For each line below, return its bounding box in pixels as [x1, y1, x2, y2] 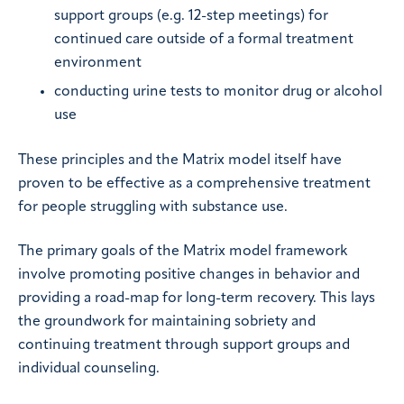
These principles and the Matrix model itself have [18, 153, 342, 169]
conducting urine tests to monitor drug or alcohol [54, 85, 382, 100]
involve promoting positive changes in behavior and [18, 268, 360, 283]
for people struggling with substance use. [18, 200, 288, 216]
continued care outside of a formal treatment [54, 32, 353, 48]
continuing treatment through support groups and [18, 338, 350, 353]
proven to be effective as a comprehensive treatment [18, 177, 371, 192]
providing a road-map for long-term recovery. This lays [18, 291, 375, 307]
